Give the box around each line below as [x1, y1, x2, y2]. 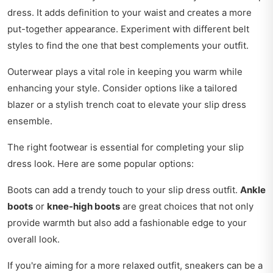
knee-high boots [47, 200, 120, 212]
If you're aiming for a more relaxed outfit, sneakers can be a [7, 259, 263, 271]
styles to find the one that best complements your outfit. [7, 39, 249, 51]
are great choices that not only [120, 200, 253, 212]
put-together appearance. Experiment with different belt [7, 23, 249, 35]
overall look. [7, 233, 60, 245]
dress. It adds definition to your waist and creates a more [7, 6, 252, 18]
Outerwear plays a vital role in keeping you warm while [7, 65, 243, 77]
